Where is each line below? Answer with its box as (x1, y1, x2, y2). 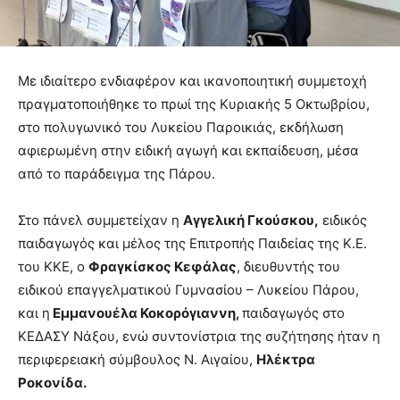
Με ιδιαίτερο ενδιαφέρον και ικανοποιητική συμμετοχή (18, 72, 367, 90)
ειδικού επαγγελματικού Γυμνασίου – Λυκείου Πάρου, (18, 281, 359, 299)
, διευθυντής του (237, 258, 340, 276)
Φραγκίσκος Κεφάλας (88, 258, 237, 276)
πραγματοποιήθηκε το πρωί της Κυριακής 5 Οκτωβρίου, (18, 96, 370, 113)
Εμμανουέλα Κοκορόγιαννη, (50, 304, 242, 322)
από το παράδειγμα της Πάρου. (18, 165, 215, 183)
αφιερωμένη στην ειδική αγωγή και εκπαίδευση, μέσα (18, 142, 359, 160)
